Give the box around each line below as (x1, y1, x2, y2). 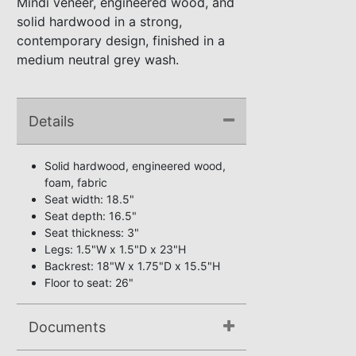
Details (29, 113, 74, 130)
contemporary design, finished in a (17, 33, 225, 48)
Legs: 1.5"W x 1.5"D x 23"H (44, 242, 186, 256)
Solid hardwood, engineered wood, (44, 159, 226, 172)
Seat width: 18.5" (44, 192, 134, 206)
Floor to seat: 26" (44, 276, 133, 289)
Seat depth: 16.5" (44, 209, 137, 222)
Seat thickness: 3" (44, 226, 139, 239)
